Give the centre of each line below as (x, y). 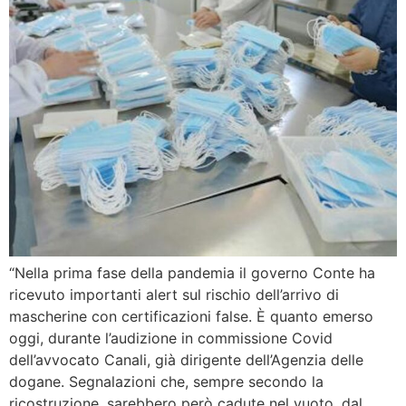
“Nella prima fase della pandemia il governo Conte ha (192, 272)
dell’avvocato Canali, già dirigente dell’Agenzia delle (186, 359)
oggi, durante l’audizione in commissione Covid (171, 338)
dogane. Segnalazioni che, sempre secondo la (166, 381)
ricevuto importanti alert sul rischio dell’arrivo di (174, 294)
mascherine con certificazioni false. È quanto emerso (191, 316)
